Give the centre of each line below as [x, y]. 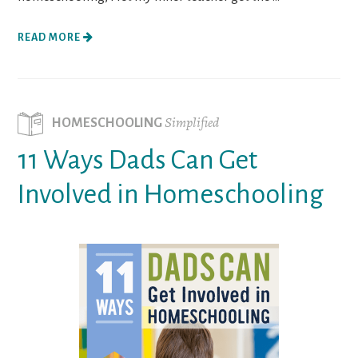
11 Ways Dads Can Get [138, 159]
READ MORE [51, 37]
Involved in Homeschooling [171, 194]
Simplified [192, 122]
